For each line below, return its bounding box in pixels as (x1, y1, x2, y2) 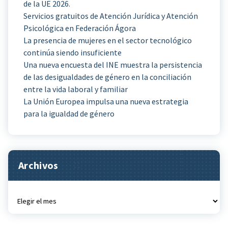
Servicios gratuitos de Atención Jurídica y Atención (23, 10, 198, 21)
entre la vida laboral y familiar (23, 83, 128, 94)
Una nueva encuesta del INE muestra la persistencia (23, 59, 202, 70)
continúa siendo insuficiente (23, 47, 122, 58)
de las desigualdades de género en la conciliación (23, 71, 191, 82)
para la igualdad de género (23, 108, 115, 119)
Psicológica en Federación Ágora (23, 22, 136, 33)
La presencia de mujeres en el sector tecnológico (23, 35, 192, 45)
